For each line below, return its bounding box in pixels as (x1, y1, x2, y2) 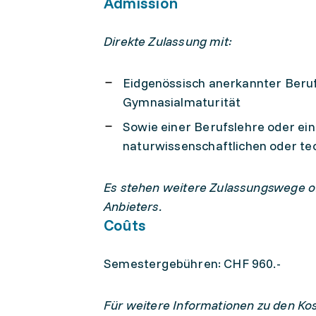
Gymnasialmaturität (123, 94, 241, 110)
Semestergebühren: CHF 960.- (104, 255, 281, 272)
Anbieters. (104, 198, 162, 214)
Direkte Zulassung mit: (104, 33, 232, 49)
